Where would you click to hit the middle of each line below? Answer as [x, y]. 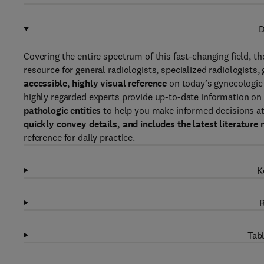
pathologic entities [62, 110]
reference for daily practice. [79, 137]
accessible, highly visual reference [95, 83]
